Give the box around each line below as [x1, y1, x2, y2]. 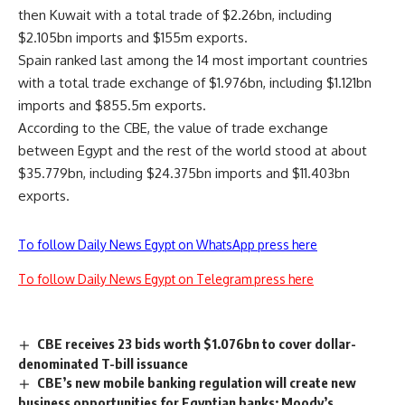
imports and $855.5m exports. [18, 96, 206, 114]
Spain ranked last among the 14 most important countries [18, 51, 368, 69]
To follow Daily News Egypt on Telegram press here [18, 270, 314, 287]
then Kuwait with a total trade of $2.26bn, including [18, 5, 332, 24]
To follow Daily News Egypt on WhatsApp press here [18, 236, 317, 252]
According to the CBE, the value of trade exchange [18, 118, 328, 137]
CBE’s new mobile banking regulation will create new [37, 373, 357, 391]
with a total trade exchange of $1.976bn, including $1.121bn [18, 73, 372, 91]
